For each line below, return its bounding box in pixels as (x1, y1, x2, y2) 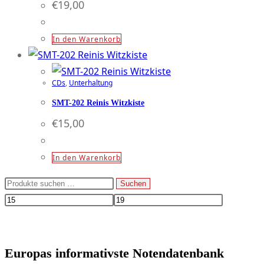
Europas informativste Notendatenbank (5, 245, 224, 260)
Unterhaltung (69, 78, 113, 88)
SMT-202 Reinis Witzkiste (52, 98, 144, 107)
